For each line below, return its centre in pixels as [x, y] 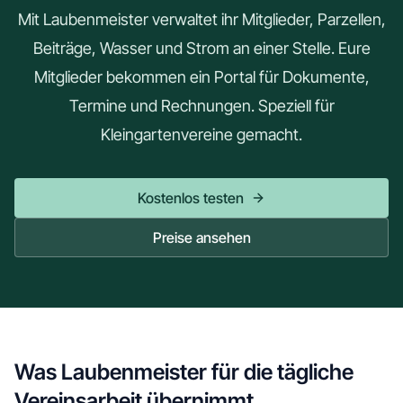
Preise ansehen [201, 237]
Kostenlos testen [191, 198]
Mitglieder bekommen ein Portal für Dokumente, [201, 77]
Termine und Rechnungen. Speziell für [201, 106]
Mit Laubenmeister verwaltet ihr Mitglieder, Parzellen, [201, 19]
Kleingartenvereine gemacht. [201, 134]
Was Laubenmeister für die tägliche [184, 372]
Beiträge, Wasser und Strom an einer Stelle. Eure [201, 48]
